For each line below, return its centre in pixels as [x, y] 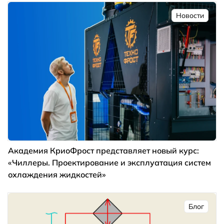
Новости [190, 15]
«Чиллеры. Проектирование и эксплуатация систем [109, 162]
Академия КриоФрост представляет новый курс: [103, 150]
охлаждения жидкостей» [57, 174]
